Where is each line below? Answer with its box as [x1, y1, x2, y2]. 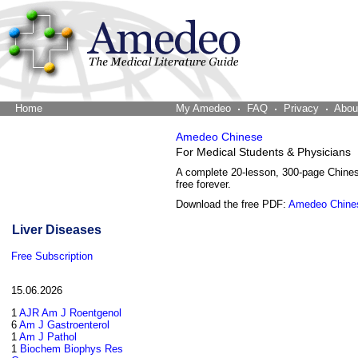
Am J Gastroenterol [19, 319, 109, 331]
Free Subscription [11, 250, 93, 262]
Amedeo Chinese [176, 130, 263, 143]
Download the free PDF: [176, 198, 288, 210]
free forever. [176, 178, 231, 190]
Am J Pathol [19, 331, 77, 343]
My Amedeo [176, 102, 231, 114]
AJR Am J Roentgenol [19, 307, 121, 319]
